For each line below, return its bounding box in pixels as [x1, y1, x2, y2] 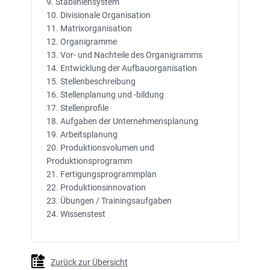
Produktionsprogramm [46, 156, 132, 166]
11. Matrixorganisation [46, 24, 132, 34]
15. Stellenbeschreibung [46, 77, 136, 87]
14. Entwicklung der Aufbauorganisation [46, 63, 197, 74]
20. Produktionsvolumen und [46, 143, 154, 153]
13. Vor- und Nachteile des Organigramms [46, 50, 202, 60]
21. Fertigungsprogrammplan [46, 169, 157, 180]
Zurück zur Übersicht [50, 257, 128, 267]
